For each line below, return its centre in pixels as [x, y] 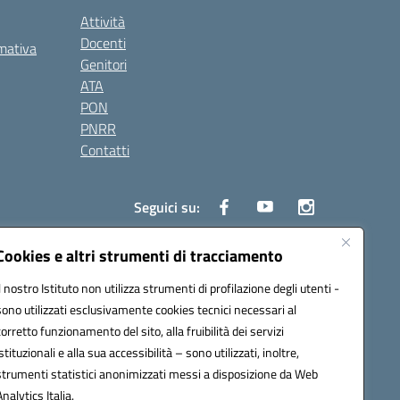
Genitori [104, 64]
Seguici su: [167, 207]
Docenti [103, 43]
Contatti [105, 150]
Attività [103, 21]
